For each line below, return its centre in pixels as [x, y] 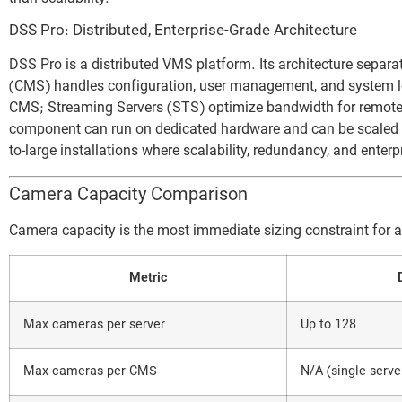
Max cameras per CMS [90, 371]
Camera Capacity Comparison [128, 195]
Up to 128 [328, 325]
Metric [148, 278]
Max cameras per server [94, 325]
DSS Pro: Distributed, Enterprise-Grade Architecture [183, 32]
